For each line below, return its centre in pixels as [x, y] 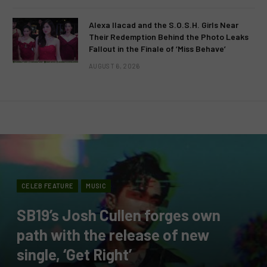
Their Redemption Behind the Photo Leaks [169, 36]
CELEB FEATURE [48, 185]
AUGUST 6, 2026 [114, 66]
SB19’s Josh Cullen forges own [119, 215]
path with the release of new [113, 234]
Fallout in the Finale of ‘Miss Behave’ [157, 48]
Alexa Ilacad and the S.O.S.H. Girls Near [164, 24]
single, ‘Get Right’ [74, 254]
